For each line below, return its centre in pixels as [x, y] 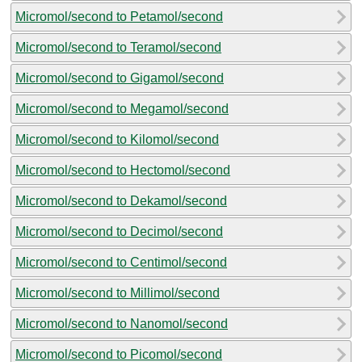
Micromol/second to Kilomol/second [117, 139]
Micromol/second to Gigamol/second [120, 78]
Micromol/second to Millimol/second [118, 293]
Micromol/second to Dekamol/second [121, 200]
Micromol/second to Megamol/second [122, 108]
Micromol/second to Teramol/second [118, 47]
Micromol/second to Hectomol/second [123, 170]
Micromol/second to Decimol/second [119, 231]
